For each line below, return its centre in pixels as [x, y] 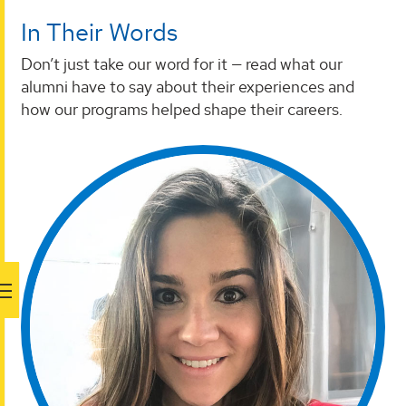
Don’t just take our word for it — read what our [182, 63]
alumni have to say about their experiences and [188, 86]
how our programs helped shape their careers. [182, 109]
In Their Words [99, 32]
